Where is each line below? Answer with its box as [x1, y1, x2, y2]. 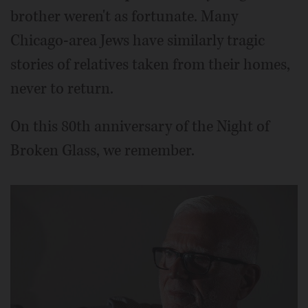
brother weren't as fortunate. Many [10, 5, 238, 27]
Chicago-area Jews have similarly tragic [10, 30, 265, 51]
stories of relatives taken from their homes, [10, 54, 290, 75]
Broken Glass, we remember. [10, 140, 195, 161]
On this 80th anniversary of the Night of [10, 115, 269, 137]
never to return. [10, 78, 113, 99]
